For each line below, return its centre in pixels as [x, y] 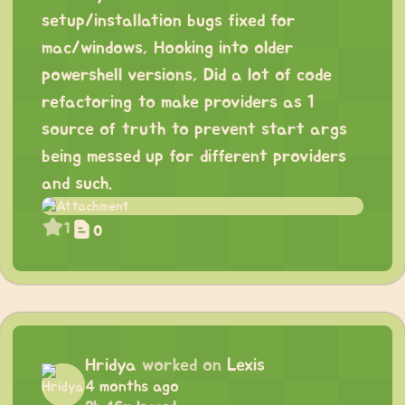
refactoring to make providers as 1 [178, 103]
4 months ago [132, 387]
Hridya [111, 366]
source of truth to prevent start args [194, 130]
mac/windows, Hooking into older [168, 48]
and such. [77, 184]
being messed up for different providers [194, 157]
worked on [182, 366]
